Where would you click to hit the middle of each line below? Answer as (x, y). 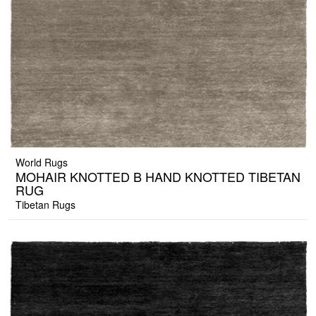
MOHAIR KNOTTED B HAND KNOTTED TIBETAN (158, 177)
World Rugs (42, 163)
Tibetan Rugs (45, 205)
